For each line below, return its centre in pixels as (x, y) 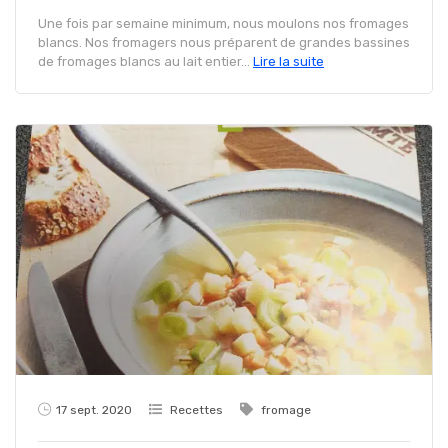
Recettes (196, 409)
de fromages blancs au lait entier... (145, 61)
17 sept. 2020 (94, 409)
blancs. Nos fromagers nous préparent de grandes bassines (224, 42)
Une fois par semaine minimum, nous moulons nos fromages (223, 23)
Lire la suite (288, 61)
